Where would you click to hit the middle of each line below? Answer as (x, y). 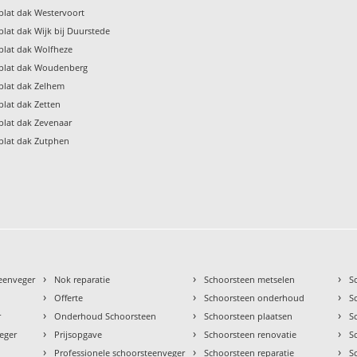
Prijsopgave (78, 335)
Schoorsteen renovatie (251, 335)
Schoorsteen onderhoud (255, 298)
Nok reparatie (82, 280)
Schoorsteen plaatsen (249, 316)
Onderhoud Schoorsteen (106, 316)
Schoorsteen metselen (250, 280)
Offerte (69, 298)
